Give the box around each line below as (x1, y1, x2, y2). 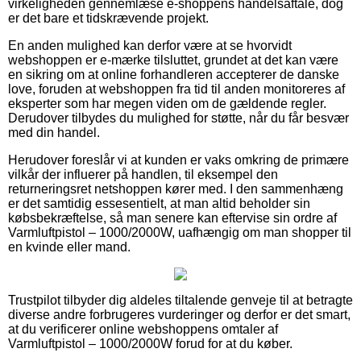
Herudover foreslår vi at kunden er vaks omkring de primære (8, 152, 349, 167)
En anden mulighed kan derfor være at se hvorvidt (8, 38, 292, 52)
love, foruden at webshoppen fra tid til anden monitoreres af (8, 81, 345, 96)
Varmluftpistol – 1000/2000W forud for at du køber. (8, 336, 293, 351)
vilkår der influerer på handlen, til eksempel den (8, 167, 278, 181)
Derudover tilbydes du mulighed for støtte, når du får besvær (8, 110, 349, 125)
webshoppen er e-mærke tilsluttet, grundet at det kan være (8, 52, 338, 67)
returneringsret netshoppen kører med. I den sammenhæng (8, 181, 343, 196)
